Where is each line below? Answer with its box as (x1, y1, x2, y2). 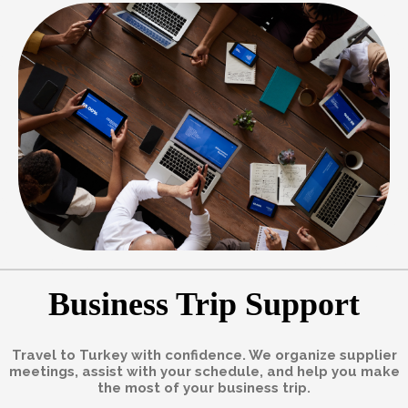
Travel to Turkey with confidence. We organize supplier (11, 346, 397, 363)
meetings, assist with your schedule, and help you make (8, 362, 400, 380)
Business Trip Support (48, 285, 360, 322)
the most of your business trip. (97, 379, 311, 396)
